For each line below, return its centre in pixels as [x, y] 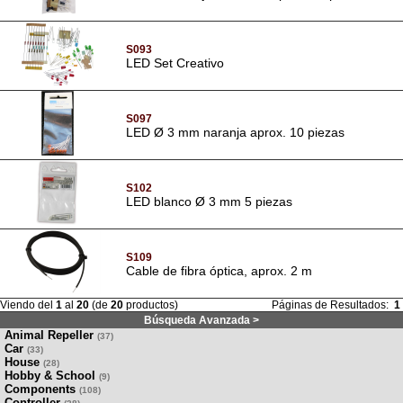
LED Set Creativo [175, 63]
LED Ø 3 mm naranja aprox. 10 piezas [235, 132]
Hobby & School [50, 375]
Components [40, 389]
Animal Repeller [49, 335]
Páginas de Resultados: [333, 304]
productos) [151, 304]
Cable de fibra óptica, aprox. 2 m [219, 270]
